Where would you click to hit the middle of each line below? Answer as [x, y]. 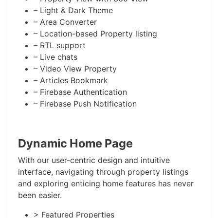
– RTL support [60, 45]
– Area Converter [65, 22]
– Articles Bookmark [71, 81]
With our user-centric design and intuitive [94, 160]
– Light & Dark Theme [73, 10]
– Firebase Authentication [80, 92]
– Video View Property [75, 69]
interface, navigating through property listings [103, 172]
